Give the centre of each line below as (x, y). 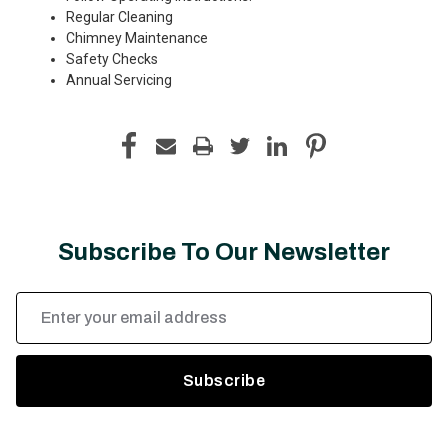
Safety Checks (112, 58)
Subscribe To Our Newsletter (224, 251)
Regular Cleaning (119, 16)
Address (42, 322)
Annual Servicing (119, 79)
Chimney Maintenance (137, 37)
